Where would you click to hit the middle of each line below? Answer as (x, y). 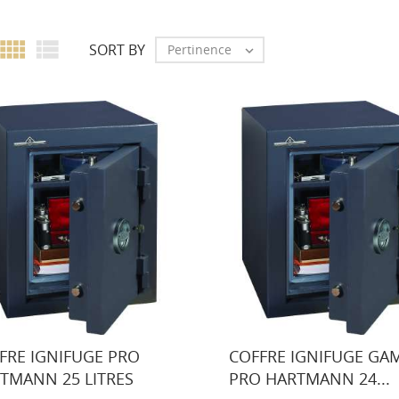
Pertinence (199, 49)
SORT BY (117, 49)
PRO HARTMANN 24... (309, 378)
